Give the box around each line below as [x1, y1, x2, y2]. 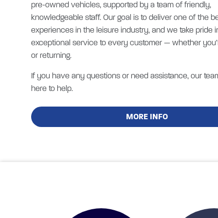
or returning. [31, 50, 72, 60]
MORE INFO [126, 111, 168, 121]
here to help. [31, 83, 73, 93]
